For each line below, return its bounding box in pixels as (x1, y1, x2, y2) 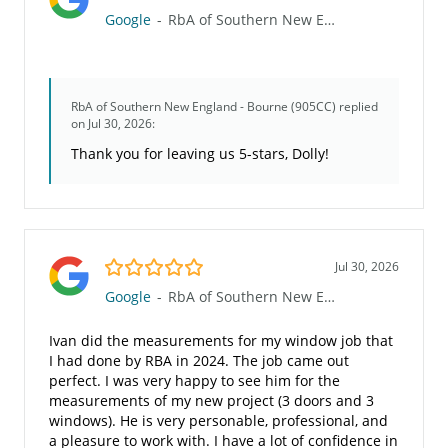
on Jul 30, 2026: (71, 115, 155, 133)
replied (336, 98, 378, 116)
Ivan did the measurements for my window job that (49, 331, 393, 351)
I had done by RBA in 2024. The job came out (49, 351, 349, 371)
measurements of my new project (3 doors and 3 (49, 391, 374, 411)
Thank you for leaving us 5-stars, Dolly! (71, 144, 329, 164)
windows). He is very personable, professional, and (49, 411, 388, 431)
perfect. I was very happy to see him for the (49, 371, 340, 391)
